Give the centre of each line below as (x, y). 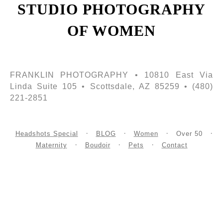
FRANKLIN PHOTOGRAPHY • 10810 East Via (111, 75)
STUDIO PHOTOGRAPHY (111, 9)
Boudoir (98, 145)
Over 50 (189, 134)
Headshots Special (47, 134)
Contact (174, 145)
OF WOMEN (111, 31)
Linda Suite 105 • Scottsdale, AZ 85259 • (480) (111, 87)
